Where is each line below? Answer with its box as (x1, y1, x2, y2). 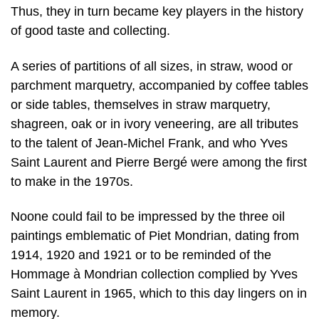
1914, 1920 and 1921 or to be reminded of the (11, 248, 271, 263)
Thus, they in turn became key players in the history (11, 4, 303, 19)
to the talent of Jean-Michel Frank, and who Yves (11, 135, 288, 150)
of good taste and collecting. (11, 23, 170, 38)
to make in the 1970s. (11, 174, 133, 189)
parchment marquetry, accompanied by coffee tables (11, 78, 308, 93)
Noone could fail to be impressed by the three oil (11, 209, 285, 224)
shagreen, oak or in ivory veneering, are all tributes (11, 116, 298, 131)
